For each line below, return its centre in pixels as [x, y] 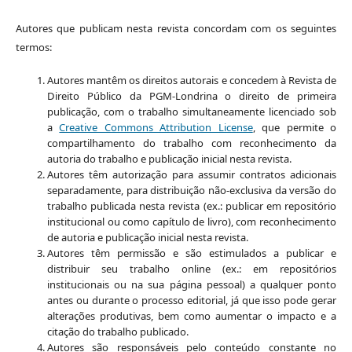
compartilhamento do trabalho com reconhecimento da [192, 143]
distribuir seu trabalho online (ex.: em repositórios [192, 269]
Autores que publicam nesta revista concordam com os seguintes [176, 29]
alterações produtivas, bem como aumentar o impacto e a [192, 316]
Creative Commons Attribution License [156, 128]
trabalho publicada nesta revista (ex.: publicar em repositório [192, 206]
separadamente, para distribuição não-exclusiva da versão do [192, 191]
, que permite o [295, 128]
